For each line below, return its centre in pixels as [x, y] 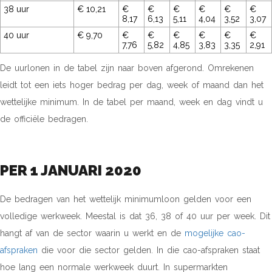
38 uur [16, 9]
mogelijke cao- [215, 233]
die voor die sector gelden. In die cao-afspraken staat [149, 250]
